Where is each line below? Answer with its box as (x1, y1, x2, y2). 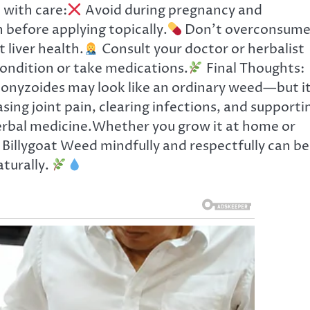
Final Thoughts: (203, 60, 304, 77)
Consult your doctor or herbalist (98, 40, 304, 58)
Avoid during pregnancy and (82, 1, 262, 19)
